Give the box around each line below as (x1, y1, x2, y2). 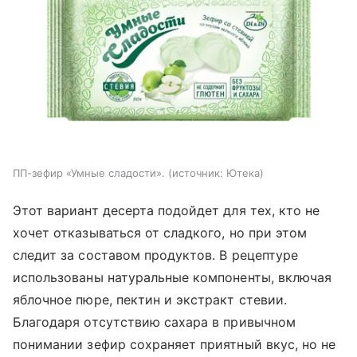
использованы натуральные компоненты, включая (13, 269, 332, 285)
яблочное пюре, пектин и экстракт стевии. (13, 291, 287, 308)
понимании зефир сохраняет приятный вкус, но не (13, 335, 336, 352)
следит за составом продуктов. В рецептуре (13, 246, 298, 263)
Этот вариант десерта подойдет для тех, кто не (13, 202, 320, 218)
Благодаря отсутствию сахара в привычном (13, 313, 296, 330)
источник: (172, 166, 223, 179)
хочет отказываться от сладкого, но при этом (13, 224, 308, 241)
